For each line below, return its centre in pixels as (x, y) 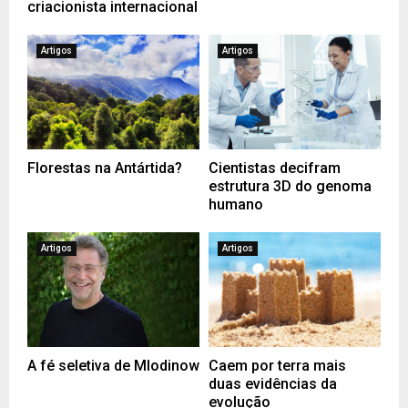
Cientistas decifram (275, 168)
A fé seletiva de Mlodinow (113, 365)
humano (236, 204)
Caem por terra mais (277, 365)
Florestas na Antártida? (105, 168)
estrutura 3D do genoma (290, 186)
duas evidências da (273, 383)
